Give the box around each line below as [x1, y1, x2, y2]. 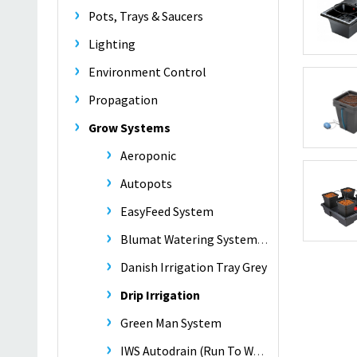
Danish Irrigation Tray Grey [120, 260, 267, 275]
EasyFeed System [120, 204, 214, 219]
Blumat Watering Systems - [120, 232, 257, 247]
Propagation [88, 92, 158, 108]
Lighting [88, 37, 135, 52]
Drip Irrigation [120, 288, 200, 303]
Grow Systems [88, 120, 171, 135]
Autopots [120, 176, 172, 191]
